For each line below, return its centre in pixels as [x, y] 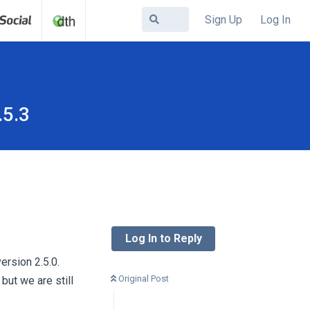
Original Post [144, 279]
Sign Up [224, 19]
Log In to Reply [164, 238]
